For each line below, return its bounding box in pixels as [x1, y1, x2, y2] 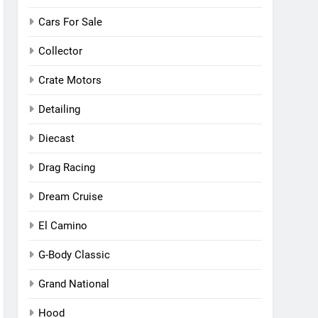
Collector [38, 45, 83, 57]
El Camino [38, 219, 88, 232]
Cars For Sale [38, 16, 103, 28]
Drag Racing [38, 161, 96, 174]
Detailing [38, 103, 81, 116]
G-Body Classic [38, 248, 111, 261]
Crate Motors [38, 74, 102, 87]
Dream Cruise [38, 190, 104, 203]
